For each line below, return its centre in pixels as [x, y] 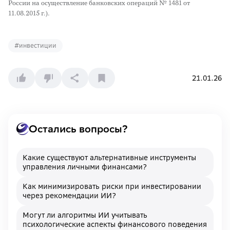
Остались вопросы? [78, 129]
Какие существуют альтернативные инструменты [109, 158]
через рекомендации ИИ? [69, 196]
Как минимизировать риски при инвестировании [112, 186]
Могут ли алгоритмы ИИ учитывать [85, 215]
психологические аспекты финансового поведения [115, 224]
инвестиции [38, 45]
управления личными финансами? [85, 167]
